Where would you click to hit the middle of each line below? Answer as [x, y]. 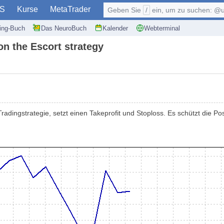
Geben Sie [125, 10]
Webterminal [162, 28]
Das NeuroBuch [64, 28]
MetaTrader [70, 9]
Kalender [115, 28]
